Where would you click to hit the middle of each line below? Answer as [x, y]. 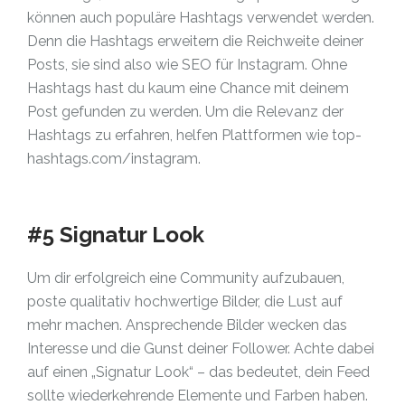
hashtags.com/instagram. [114, 159]
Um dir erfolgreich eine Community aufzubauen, [186, 278]
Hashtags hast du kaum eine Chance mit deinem [188, 88]
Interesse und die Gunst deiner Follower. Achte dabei [201, 348]
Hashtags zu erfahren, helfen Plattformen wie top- [194, 135]
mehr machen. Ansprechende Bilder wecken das [187, 325]
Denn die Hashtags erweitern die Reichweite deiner [195, 41]
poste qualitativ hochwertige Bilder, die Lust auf [185, 301]
